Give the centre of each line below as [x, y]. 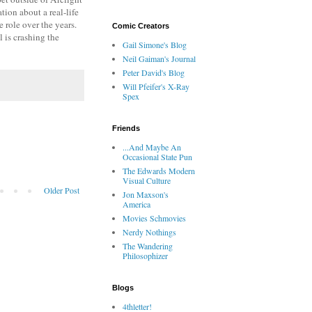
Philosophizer [145, 256]
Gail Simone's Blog [155, 45]
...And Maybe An [152, 147]
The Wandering [148, 246]
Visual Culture [147, 180]
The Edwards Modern [159, 171]
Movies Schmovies [154, 218]
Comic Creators [141, 26]
